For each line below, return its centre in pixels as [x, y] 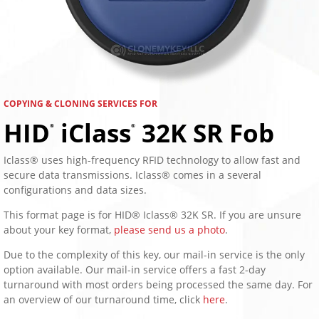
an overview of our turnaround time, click [102, 299]
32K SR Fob [205, 132]
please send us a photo [169, 229]
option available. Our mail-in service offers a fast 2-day [135, 269]
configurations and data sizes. [77, 189]
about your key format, [59, 229]
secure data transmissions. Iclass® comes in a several [132, 174]
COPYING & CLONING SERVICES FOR [80, 103]
